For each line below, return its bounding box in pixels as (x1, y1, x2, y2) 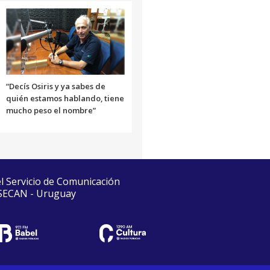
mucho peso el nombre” (5, 104, 96, 116)
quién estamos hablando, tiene (5, 92, 124, 104)
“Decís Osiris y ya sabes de (5, 80, 105, 92)
